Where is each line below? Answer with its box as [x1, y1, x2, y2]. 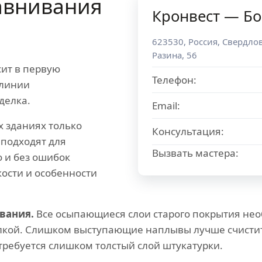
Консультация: [152, 125, 224, 138]
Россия [188, 36, 218, 47]
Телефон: [152, 73, 196, 87]
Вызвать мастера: [152, 146, 239, 160]
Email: [152, 99, 180, 112]
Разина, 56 [152, 49, 197, 61]
